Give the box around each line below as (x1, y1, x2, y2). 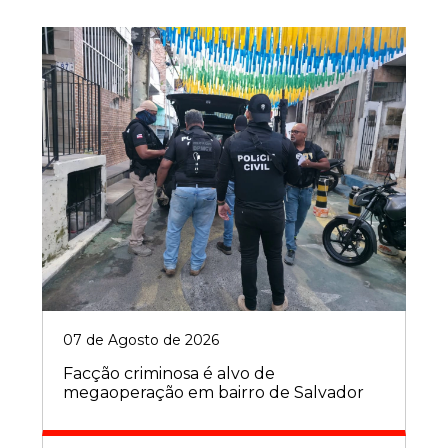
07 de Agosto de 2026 (63, 330, 219, 349)
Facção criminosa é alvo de (63, 363, 275, 383)
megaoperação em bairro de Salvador (63, 382, 364, 402)
